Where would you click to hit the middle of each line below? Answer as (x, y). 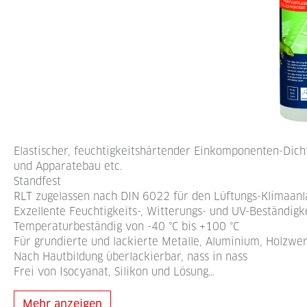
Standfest (37, 181)
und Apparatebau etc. (68, 166)
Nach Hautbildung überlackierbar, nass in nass (131, 257)
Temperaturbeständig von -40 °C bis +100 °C (126, 226)
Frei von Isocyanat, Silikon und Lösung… (114, 272)
